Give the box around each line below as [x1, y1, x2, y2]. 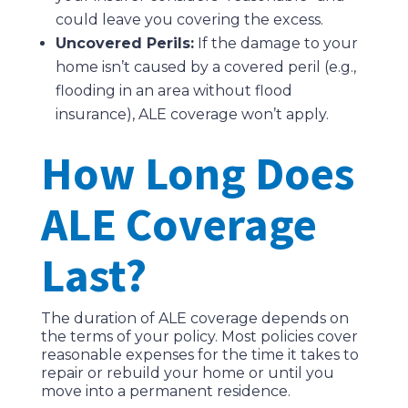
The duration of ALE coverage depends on [40, 310, 349, 328]
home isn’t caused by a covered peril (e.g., [55, 58, 356, 76]
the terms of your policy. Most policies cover [40, 328, 358, 346]
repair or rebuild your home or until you [40, 364, 334, 382]
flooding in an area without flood [55, 82, 292, 100]
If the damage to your [193, 35, 358, 53]
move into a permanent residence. [40, 382, 291, 401]
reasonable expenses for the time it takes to [40, 346, 359, 364]
